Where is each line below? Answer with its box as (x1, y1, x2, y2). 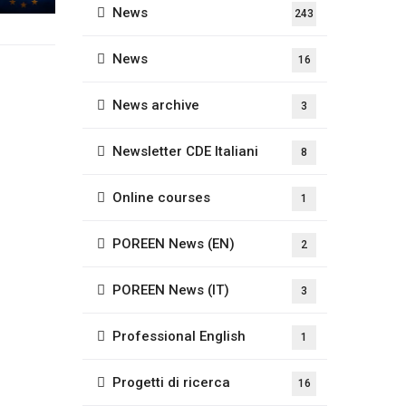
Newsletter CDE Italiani (112, 143, 258, 159)
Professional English (112, 328, 246, 344)
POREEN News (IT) (112, 282, 229, 298)
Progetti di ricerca (112, 374, 230, 391)
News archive (112, 97, 199, 113)
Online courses (112, 189, 210, 206)
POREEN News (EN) (112, 236, 235, 252)
